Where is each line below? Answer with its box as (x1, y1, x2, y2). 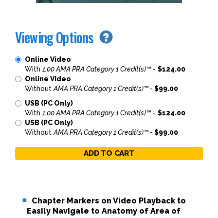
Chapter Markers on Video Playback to (32, 196, 186, 205)
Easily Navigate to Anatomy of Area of (27, 206, 181, 216)
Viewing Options (15, 27, 99, 47)
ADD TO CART (84, 149, 134, 158)
